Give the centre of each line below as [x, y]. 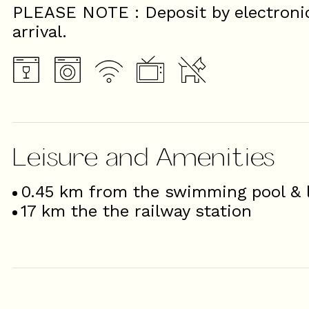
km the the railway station [147, 211]
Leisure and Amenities [143, 156]
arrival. [40, 32]
